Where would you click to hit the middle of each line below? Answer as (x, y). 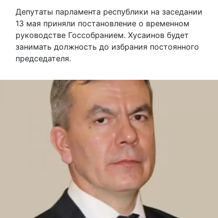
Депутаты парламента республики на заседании (109, 11)
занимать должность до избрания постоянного (107, 46)
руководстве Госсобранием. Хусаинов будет (102, 35)
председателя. (43, 58)
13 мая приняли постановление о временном (102, 23)
